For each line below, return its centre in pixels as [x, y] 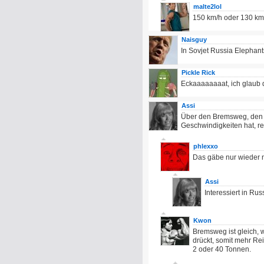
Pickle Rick [198, 72]
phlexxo [206, 146]
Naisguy [194, 39]
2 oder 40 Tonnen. [222, 249]
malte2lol [207, 6]
